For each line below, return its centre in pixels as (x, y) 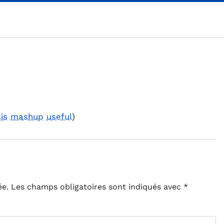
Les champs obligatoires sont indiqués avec (97, 187)
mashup (27, 116)
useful (59, 116)
